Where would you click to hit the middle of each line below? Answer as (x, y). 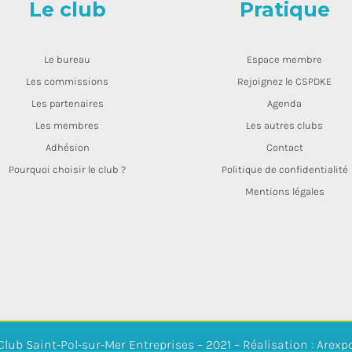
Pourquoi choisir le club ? (68, 170)
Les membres (68, 126)
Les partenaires (67, 104)
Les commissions (68, 82)
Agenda (285, 104)
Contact (284, 148)
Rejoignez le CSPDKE (285, 82)
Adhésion (67, 148)
